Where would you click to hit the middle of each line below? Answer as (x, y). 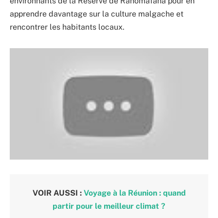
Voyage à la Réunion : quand (135, 193)
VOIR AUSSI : (58, 193)
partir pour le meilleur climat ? (109, 206)
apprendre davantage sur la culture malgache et (97, 14)
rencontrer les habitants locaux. (67, 27)
